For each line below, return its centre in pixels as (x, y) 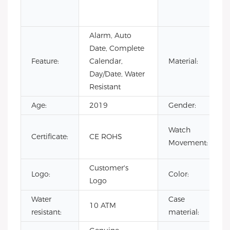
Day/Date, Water (117, 74)
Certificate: (50, 137)
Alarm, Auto (110, 35)
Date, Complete (117, 48)
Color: (179, 174)
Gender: (182, 105)
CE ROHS (106, 137)
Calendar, (106, 61)
